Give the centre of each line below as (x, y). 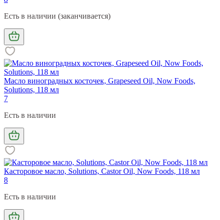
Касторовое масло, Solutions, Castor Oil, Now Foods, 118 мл (102, 171)
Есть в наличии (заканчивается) (57, 16)
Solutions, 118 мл (31, 89)
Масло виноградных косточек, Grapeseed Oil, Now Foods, (100, 81)
